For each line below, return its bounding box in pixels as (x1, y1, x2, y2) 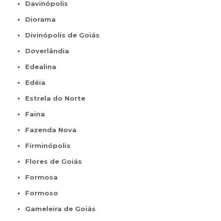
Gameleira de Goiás (31, 204, 96, 213)
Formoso (30, 188, 59, 197)
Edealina (30, 62, 57, 71)
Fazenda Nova (30, 125, 77, 134)
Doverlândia (31, 46, 70, 55)
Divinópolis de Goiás (31, 31, 100, 39)
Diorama (31, 15, 56, 23)
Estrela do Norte (30, 94, 86, 102)
